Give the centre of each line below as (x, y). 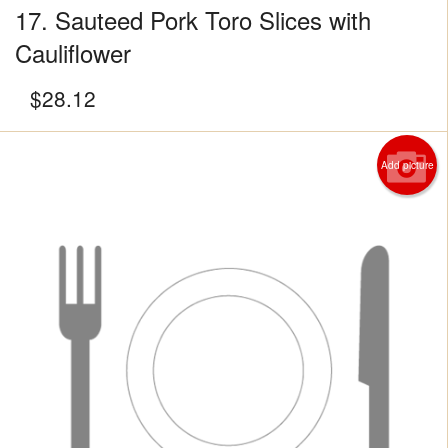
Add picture (407, 165)
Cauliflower (73, 53)
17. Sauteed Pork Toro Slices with (193, 20)
